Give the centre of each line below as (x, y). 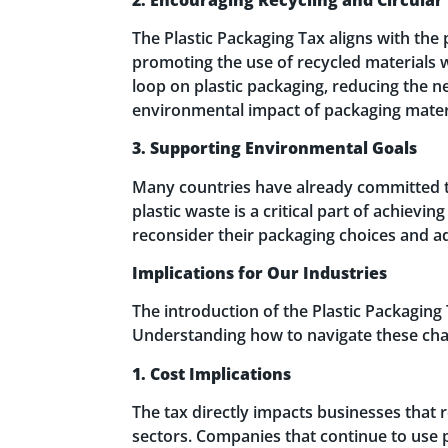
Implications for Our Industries (261, 273)
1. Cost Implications (211, 373)
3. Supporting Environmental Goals (274, 148)
